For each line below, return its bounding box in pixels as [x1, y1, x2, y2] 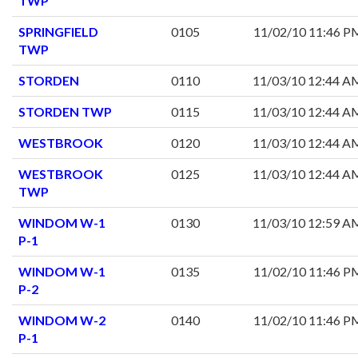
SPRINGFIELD [18, 24, 98, 40]
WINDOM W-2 [18, 312, 105, 328]
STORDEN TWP [18, 104, 112, 120]
